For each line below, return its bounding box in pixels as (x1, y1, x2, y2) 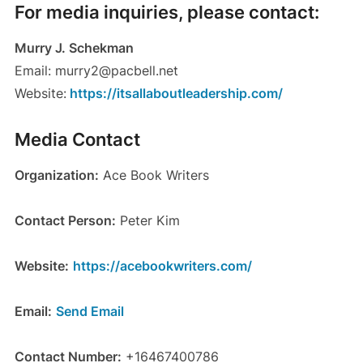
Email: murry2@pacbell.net (14, 62, 178, 79)
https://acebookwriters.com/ (72, 258, 252, 275)
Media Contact (14, 129, 140, 151)
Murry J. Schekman (14, 40, 134, 57)
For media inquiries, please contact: (14, 2, 319, 23)
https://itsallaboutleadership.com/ (66, 85, 283, 102)
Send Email (55, 303, 124, 320)
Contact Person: (14, 212, 116, 229)
